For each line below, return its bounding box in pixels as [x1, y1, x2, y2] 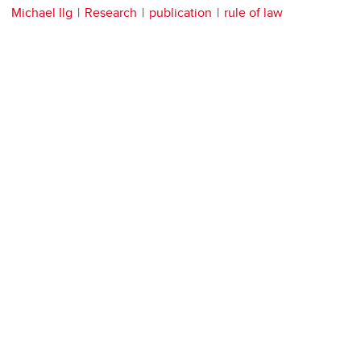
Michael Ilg [11, 3, 73, 22]
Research [85, 3, 137, 22]
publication [149, 3, 212, 22]
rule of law [224, 3, 283, 22]
